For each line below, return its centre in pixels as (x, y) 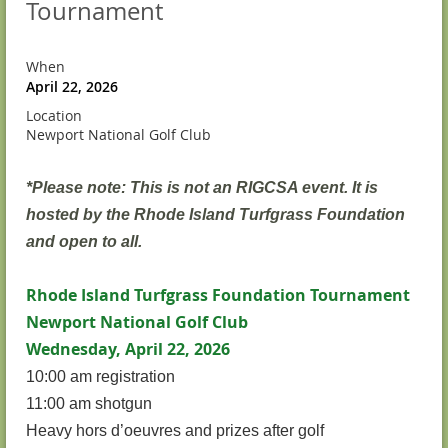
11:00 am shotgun (89, 403)
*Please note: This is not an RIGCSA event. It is (202, 187)
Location (54, 115)
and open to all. (86, 241)
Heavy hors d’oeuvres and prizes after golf (175, 430)
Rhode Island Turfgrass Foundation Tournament (218, 295)
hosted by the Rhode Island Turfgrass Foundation (215, 214)
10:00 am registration (100, 376)
